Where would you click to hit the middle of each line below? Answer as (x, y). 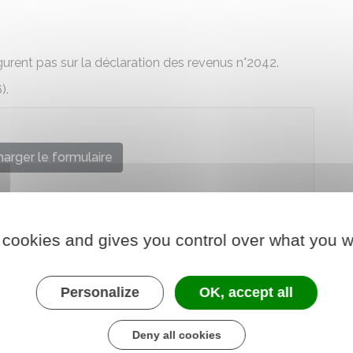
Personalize (100, 292)
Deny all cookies (176, 334)
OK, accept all (246, 292)
